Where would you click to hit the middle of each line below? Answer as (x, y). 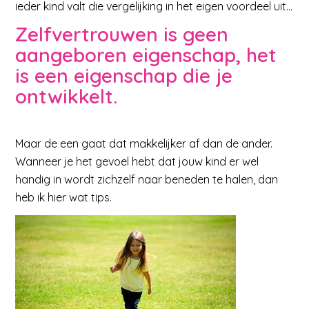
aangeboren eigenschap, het (146, 55)
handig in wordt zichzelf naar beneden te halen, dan (147, 179)
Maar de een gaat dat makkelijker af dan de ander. (144, 143)
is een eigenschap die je (124, 76)
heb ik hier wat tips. (64, 197)
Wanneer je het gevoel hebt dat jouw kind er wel (137, 161)
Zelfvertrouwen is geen (122, 34)
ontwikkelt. (67, 97)
